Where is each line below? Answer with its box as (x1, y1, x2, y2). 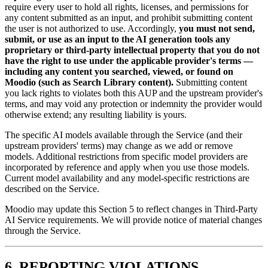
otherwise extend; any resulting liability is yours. (5, 109, 187, 120)
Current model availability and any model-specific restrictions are (5, 172, 249, 183)
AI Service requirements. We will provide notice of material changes (5, 214, 262, 225)
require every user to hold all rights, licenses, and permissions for (5, 1, 248, 12)
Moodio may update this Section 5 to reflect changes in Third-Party (5, 203, 258, 214)
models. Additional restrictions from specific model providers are (5, 151, 248, 162)
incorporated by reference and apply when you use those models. (5, 162, 249, 172)
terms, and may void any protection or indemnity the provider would (5, 98, 262, 109)
